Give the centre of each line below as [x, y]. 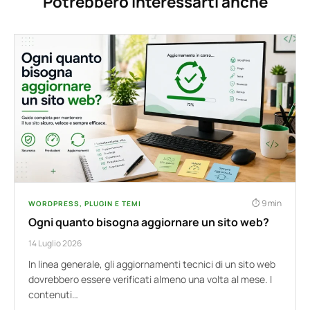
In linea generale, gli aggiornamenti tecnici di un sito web [152, 264]
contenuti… [53, 295]
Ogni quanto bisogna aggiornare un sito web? [149, 222]
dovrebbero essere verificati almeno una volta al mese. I [150, 280]
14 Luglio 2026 [55, 244]
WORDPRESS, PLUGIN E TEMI [85, 203]
